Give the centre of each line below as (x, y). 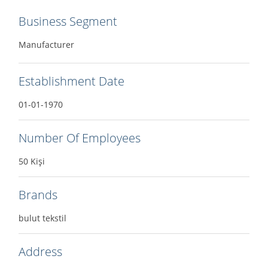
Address (40, 252)
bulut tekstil (42, 218)
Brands (38, 195)
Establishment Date (71, 81)
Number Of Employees (80, 138)
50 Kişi (32, 161)
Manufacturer (46, 45)
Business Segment (68, 21)
